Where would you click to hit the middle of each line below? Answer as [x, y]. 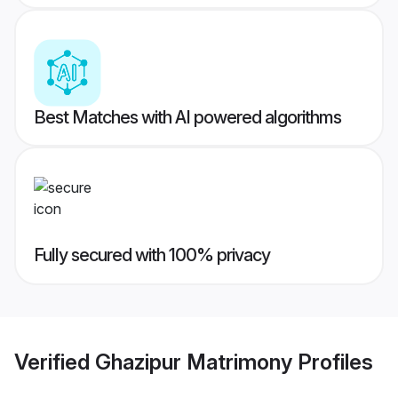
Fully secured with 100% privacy [152, 255]
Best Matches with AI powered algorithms [187, 118]
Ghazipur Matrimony [194, 362]
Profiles [333, 362]
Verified [55, 362]
